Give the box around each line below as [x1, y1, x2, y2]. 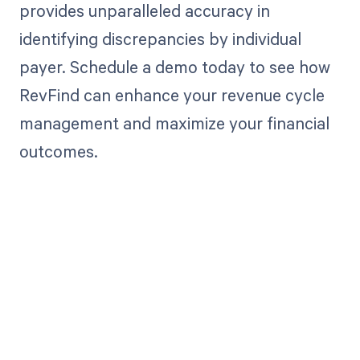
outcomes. [18, 140, 98, 163]
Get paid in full [80, 321, 280, 353]
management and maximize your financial [18, 112, 329, 135]
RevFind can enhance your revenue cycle [18, 84, 325, 107]
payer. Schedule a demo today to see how [18, 55, 330, 79]
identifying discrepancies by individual [18, 27, 301, 51]
